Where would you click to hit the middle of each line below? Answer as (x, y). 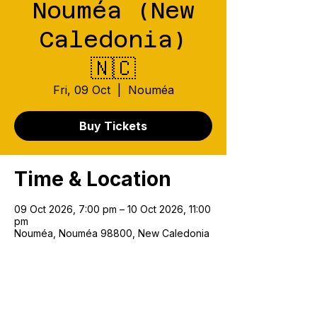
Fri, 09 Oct (81, 90)
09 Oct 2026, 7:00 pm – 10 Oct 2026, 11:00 (113, 209)
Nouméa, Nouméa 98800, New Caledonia (112, 233)
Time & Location (93, 179)
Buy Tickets (113, 126)
